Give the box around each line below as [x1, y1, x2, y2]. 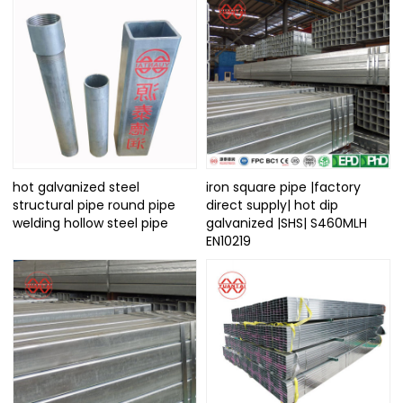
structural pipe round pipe [13, 195, 176, 214]
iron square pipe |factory [206, 177, 361, 196]
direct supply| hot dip [206, 195, 338, 214]
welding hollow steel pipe [13, 213, 169, 232]
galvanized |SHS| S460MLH [206, 213, 367, 232]
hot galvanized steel [13, 177, 140, 196]
